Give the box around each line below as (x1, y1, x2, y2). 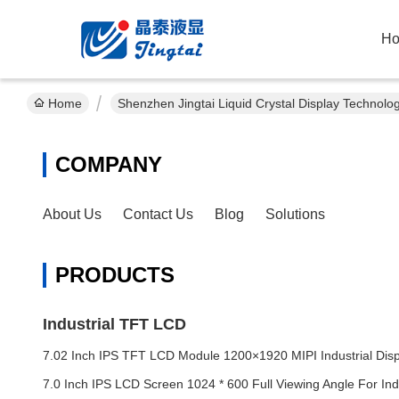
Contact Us (123, 207, 193, 222)
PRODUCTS (55, 263, 175, 287)
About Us (43, 207, 102, 222)
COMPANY (55, 152, 162, 176)
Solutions (265, 207, 325, 222)
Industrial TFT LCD (43, 315, 186, 333)
